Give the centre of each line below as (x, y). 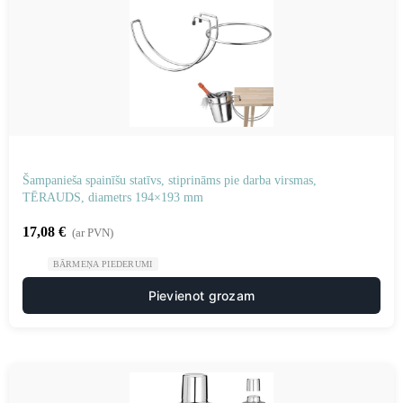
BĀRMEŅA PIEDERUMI (103, 264)
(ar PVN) (93, 233)
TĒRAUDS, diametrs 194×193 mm (113, 197)
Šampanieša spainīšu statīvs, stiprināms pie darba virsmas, (170, 180)
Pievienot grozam (201, 296)
